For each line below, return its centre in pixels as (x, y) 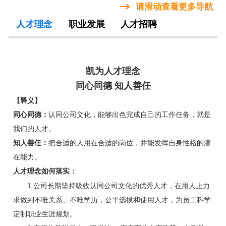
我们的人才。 (34, 129)
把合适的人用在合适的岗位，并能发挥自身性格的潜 (129, 143)
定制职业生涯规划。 (45, 214)
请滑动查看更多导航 (175, 7)
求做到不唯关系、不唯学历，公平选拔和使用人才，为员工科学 (112, 200)
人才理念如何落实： (45, 171)
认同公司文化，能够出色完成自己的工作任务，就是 (129, 115)
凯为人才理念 (113, 71)
